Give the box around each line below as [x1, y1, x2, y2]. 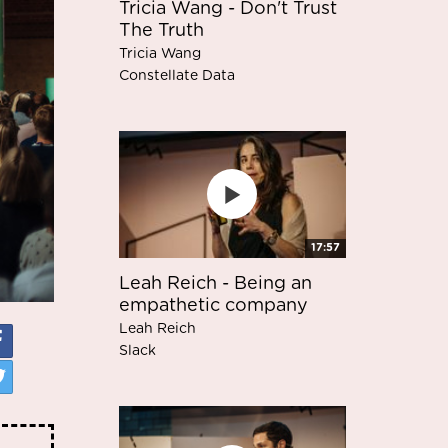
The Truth [118, 21, 204, 40]
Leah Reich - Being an [118, 274, 312, 293]
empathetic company [118, 296, 308, 315]
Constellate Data [118, 68, 235, 83]
